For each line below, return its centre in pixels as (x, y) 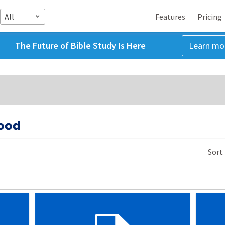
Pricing (210, 16)
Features (170, 16)
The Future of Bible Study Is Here (80, 45)
